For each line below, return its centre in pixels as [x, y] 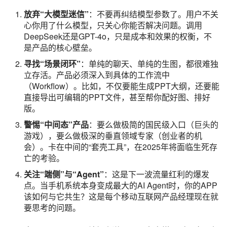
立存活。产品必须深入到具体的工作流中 [97, 74]
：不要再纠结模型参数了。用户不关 [154, 14]
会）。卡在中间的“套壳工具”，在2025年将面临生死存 [121, 146]
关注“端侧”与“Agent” [64, 174]
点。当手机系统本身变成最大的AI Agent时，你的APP [121, 185]
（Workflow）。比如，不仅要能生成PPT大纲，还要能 [122, 86]
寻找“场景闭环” [52, 63]
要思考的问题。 [52, 207]
